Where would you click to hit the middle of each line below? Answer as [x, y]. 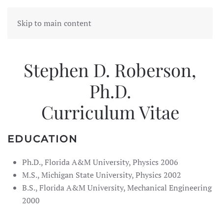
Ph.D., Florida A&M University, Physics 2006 [100, 162]
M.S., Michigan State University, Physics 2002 [102, 175]
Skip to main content [54, 23]
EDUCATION [42, 139]
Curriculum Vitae [110, 112]
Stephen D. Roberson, [110, 69]
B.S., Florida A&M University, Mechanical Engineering [117, 188]
